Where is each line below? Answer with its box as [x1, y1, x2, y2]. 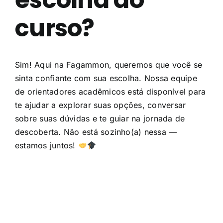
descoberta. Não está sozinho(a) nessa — [14, 127, 177, 137]
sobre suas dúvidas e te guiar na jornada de [14, 113, 185, 124]
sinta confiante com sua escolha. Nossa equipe [14, 73, 197, 84]
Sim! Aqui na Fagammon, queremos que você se [14, 60, 203, 70]
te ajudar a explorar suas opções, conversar [14, 100, 186, 111]
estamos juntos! [14, 140, 78, 151]
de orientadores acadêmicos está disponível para [14, 87, 206, 97]
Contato [95, 22, 128, 33]
